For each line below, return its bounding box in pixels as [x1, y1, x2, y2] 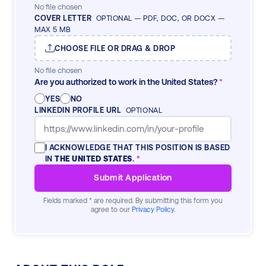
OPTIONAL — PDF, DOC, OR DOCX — [96, 14, 225, 23]
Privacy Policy [132, 205, 174, 214]
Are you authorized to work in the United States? [34, 77, 219, 87]
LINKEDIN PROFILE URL [34, 105, 123, 115]
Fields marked [43, 196, 89, 205]
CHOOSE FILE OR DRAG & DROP [55, 43, 176, 53]
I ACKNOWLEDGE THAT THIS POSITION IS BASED [45, 142, 230, 152]
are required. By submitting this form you [92, 196, 223, 205]
